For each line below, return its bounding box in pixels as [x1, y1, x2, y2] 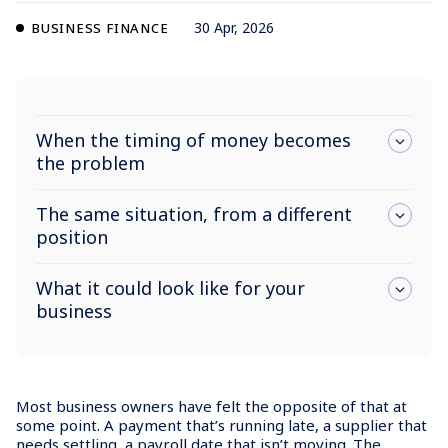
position [36, 224, 108, 249]
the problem [36, 150, 145, 175]
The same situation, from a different [36, 201, 352, 226]
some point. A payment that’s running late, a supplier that [16, 414, 427, 435]
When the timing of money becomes [36, 127, 351, 152]
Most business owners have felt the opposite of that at [16, 395, 407, 416]
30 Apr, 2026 [194, 17, 275, 37]
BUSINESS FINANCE [32, 18, 169, 37]
